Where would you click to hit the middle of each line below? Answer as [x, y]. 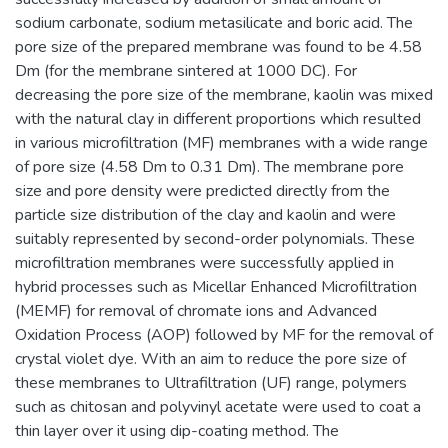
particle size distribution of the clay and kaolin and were [205, 214]
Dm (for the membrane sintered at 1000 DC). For [186, 70]
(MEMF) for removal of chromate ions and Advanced [196, 310]
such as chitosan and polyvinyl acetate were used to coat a [218, 406]
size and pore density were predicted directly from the [202, 190]
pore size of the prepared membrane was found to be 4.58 [218, 46]
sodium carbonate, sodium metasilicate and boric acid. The [214, 22]
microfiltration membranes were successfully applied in [204, 262]
